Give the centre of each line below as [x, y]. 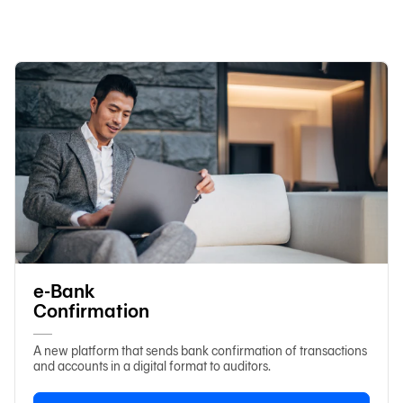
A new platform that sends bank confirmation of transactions [200, 351]
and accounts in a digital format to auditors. [152, 366]
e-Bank [64, 291]
